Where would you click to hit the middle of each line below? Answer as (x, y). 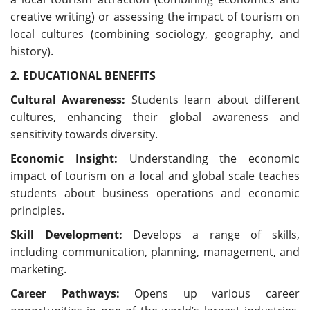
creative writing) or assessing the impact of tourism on (155, 17)
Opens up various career (210, 294)
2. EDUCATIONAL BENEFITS (83, 76)
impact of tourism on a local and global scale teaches (155, 176)
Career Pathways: (65, 294)
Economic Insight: (64, 159)
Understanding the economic (208, 159)
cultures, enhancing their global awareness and (155, 117)
